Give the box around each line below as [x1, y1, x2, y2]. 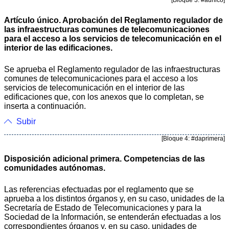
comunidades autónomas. [4, 163, 105, 172]
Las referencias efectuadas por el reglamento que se [4, 185, 194, 194]
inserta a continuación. [4, 101, 86, 110]
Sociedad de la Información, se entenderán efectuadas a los [4, 212, 221, 221]
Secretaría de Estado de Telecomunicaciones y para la [4, 203, 201, 212]
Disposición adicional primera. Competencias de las [4, 154, 205, 163]
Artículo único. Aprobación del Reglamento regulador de [4, 15, 223, 25]
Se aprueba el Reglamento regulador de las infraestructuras [4, 64, 220, 74]
